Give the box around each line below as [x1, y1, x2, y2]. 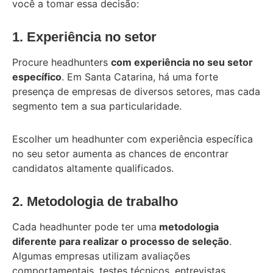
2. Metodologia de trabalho [12, 193, 178, 209]
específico [12, 70, 62, 83]
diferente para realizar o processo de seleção [12, 235, 229, 247]
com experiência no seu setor [111, 55, 253, 68]
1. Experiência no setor [12, 29, 157, 44]
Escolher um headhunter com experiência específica [12, 132, 253, 145]
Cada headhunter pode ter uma [12, 220, 157, 233]
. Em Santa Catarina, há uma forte [62, 70, 218, 83]
